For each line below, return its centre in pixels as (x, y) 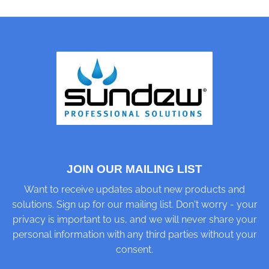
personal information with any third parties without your (134, 235)
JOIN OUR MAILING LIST (134, 169)
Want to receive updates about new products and (134, 190)
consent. (134, 250)
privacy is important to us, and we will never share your (134, 220)
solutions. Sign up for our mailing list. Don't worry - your (134, 205)
